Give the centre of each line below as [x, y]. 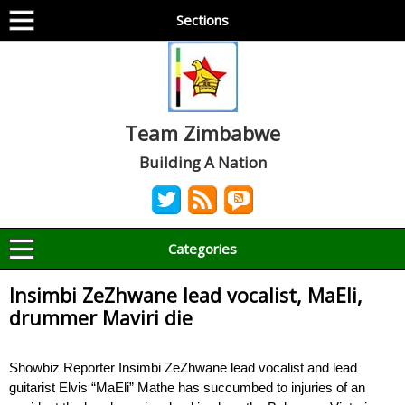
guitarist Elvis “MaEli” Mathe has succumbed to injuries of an [187, 387]
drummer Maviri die [101, 318]
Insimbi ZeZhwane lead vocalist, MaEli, [186, 295]
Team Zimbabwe [202, 133]
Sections [202, 20]
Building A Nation [202, 162]
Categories [202, 249]
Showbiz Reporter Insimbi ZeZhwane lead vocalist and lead [183, 367]
